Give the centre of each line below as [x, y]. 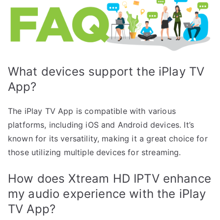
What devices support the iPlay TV [106, 71]
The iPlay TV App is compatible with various [92, 111]
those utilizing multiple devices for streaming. [95, 152]
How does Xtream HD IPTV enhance [110, 178]
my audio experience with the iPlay [107, 193]
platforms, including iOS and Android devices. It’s [101, 124]
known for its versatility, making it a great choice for [108, 138]
